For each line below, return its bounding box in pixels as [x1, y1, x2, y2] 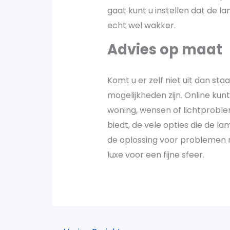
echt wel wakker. [107, 19, 176, 31]
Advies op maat [107, 39, 222, 60]
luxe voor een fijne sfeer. [107, 148, 204, 161]
